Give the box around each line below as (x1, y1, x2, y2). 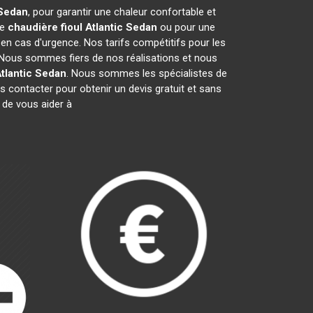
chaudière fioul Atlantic (8, 21, 123, 34)
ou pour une (157, 21, 215, 34)
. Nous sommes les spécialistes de (66, 67, 227, 80)
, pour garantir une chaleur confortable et (27, 6, 216, 18)
